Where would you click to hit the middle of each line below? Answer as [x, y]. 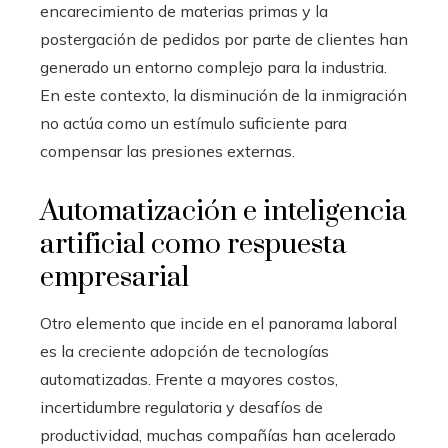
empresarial [114, 277]
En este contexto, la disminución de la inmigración [223, 95]
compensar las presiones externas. [167, 151]
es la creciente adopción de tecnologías [184, 351]
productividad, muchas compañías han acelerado [218, 435]
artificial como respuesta [193, 244]
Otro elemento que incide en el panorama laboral [218, 323]
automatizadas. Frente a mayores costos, [189, 379]
